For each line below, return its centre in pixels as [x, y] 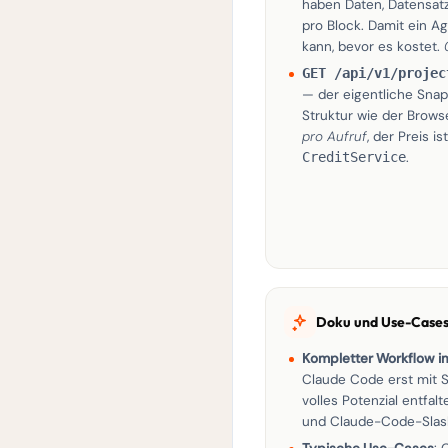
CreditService [354, 157]
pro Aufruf [334, 136]
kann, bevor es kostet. [373, 46]
